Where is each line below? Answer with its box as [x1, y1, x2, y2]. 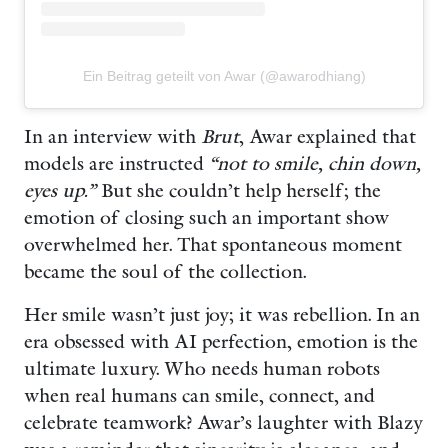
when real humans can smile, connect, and [24, 385, 375, 408]
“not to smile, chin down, [209, 153, 421, 176]
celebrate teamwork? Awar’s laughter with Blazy [24, 412, 423, 435]
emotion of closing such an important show [24, 207, 389, 230]
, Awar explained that [239, 126, 416, 149]
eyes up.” [24, 180, 96, 203]
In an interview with [24, 126, 201, 149]
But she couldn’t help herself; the [96, 180, 381, 203]
